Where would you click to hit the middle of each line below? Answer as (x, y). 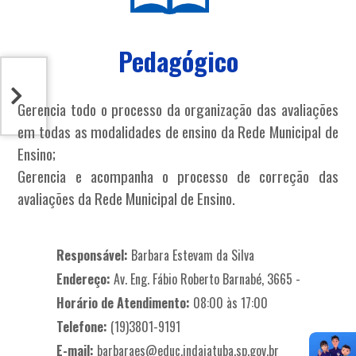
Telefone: (81, 326)
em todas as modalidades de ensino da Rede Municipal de (178, 131)
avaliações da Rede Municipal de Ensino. (127, 198)
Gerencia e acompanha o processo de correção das (178, 176)
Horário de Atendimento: (123, 302)
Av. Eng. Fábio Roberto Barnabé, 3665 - (205, 279)
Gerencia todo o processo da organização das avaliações (178, 109)
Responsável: (92, 255)
